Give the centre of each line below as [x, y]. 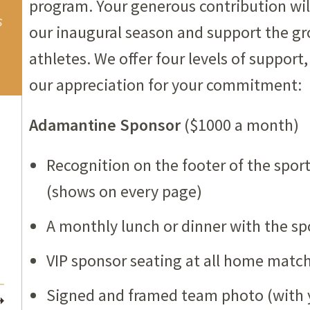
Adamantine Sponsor [105, 125]
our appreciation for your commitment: [165, 85]
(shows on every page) [124, 191]
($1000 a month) [240, 125]
